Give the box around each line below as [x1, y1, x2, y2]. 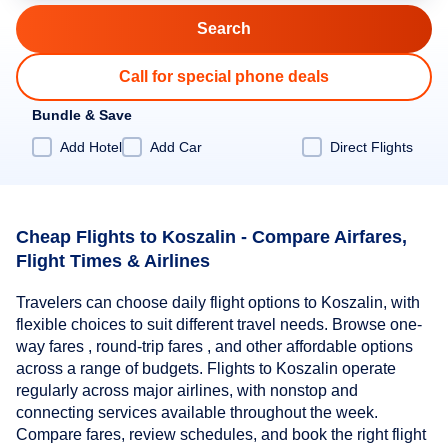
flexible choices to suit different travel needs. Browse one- [16, 316, 422, 334]
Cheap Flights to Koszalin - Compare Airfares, [16, 226, 407, 247]
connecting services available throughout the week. [16, 404, 378, 422]
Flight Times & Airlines [16, 250, 210, 271]
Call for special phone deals [119, 68, 329, 85]
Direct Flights [330, 138, 413, 155]
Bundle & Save [32, 107, 132, 123]
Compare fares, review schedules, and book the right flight [16, 426, 426, 444]
